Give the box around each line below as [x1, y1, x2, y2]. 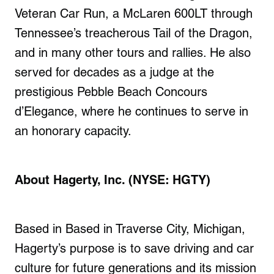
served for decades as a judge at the [15, 64, 214, 80]
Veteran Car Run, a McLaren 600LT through [15, 6, 253, 21]
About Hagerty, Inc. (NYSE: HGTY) [15, 172, 210, 187]
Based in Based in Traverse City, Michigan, [15, 221, 245, 236]
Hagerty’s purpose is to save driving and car [15, 240, 254, 256]
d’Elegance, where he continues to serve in [15, 103, 248, 119]
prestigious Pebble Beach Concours [15, 84, 207, 99]
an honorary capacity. [15, 123, 131, 138]
